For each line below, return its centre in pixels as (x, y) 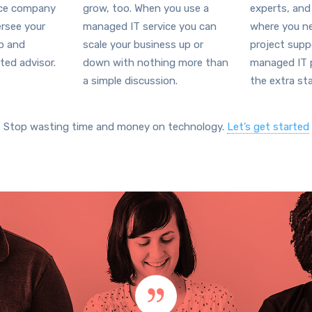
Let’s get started (268, 127)
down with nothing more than (156, 63)
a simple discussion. (130, 81)
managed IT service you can (150, 26)
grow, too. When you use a (146, 8)
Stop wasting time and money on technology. (115, 127)
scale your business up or (143, 45)
